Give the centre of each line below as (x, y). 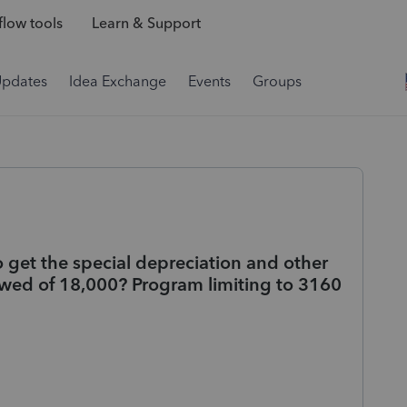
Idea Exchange (118, 81)
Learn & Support (146, 24)
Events (209, 81)
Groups (277, 81)
